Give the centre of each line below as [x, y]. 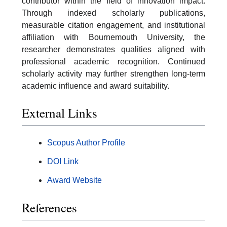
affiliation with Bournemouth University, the [113, 37]
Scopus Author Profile [86, 143]
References [49, 207]
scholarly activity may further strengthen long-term [113, 73]
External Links [60, 113]
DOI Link [63, 162]
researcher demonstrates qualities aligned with [113, 49]
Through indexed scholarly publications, [113, 13]
